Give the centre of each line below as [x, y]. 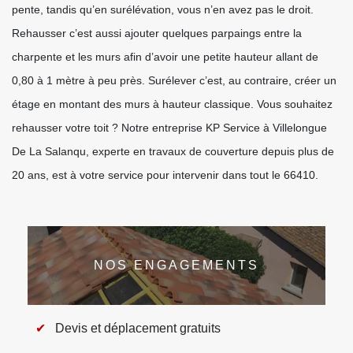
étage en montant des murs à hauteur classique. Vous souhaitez [172, 104]
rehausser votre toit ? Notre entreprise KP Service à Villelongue [169, 128]
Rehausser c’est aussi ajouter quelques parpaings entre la [157, 33]
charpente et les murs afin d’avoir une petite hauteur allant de [165, 57]
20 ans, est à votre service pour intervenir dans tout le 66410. [165, 175]
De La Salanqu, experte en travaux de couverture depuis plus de [173, 151]
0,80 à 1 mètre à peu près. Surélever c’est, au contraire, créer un [174, 80]
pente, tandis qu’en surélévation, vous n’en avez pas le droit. [163, 9]
